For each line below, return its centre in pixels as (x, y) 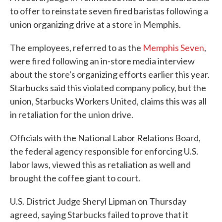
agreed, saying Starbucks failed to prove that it (99, 215)
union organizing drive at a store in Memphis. (95, 24)
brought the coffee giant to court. (75, 178)
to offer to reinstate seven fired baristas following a (109, 11)
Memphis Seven (173, 48)
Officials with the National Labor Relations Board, (105, 138)
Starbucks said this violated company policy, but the (108, 88)
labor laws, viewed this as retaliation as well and (100, 165)
